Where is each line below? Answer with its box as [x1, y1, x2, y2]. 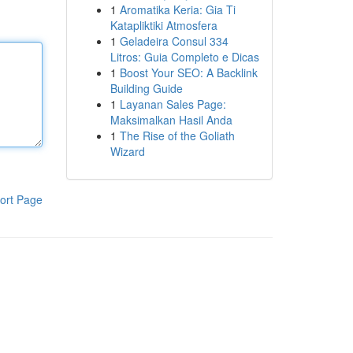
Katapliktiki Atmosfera [110, 17, 217, 33]
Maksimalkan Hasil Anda [110, 112, 232, 128]
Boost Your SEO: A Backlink [119, 65, 258, 80]
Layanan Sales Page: [119, 96, 226, 112]
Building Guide [110, 80, 183, 96]
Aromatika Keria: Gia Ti [119, 2, 236, 17]
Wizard [110, 143, 145, 159]
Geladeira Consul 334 [119, 33, 229, 49]
